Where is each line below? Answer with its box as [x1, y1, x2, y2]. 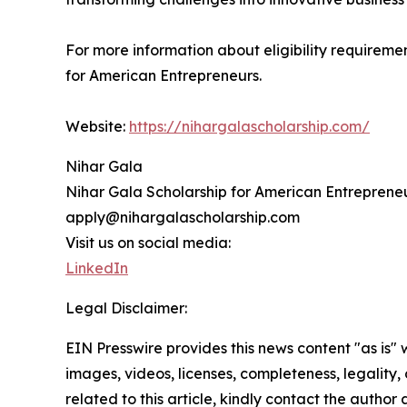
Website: [65, 117, 129, 136]
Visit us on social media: [65, 233, 231, 253]
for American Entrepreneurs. [65, 66, 262, 85]
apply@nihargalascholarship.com [65, 208, 300, 227]
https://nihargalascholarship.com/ [129, 117, 370, 136]
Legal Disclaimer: [65, 299, 187, 318]
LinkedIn [65, 259, 128, 278]
